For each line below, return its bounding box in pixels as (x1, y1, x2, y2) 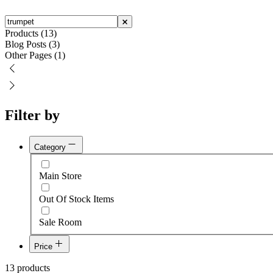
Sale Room (39, 216, 82, 227)
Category (34, 142, 66, 152)
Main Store (39, 170, 82, 181)
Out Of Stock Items (39, 193, 114, 204)
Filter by (5, 107, 60, 123)
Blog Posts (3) (5, 39, 60, 50)
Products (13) (5, 28, 57, 39)
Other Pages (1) (5, 50, 65, 61)
